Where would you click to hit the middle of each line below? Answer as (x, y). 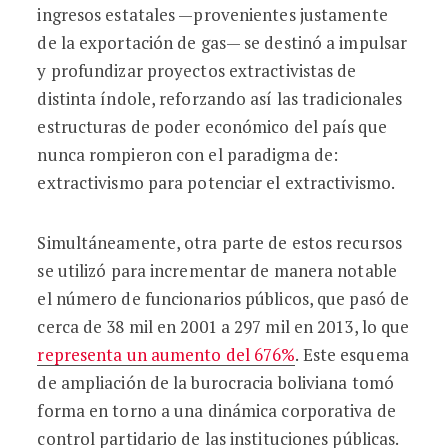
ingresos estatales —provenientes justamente (212, 14)
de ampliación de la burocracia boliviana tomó (215, 382)
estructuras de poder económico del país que (212, 126)
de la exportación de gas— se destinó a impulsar (222, 42)
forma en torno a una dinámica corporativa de (216, 410)
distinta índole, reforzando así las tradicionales (220, 98)
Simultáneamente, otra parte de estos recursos (219, 242)
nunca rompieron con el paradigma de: (188, 154)
